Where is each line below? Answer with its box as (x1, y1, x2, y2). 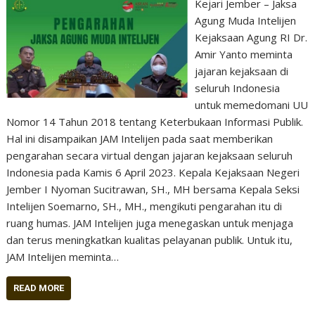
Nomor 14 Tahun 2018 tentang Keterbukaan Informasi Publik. (6, 115, 304, 129)
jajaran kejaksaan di (194, 64, 288, 79)
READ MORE (13, 283, 65, 294)
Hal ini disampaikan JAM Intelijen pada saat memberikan (6, 131, 274, 146)
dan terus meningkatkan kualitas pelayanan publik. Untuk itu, (6, 233, 293, 247)
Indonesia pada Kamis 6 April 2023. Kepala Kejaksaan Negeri (6, 165, 300, 180)
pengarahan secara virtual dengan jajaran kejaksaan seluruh (6, 148, 293, 163)
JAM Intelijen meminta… (6, 250, 120, 264)
